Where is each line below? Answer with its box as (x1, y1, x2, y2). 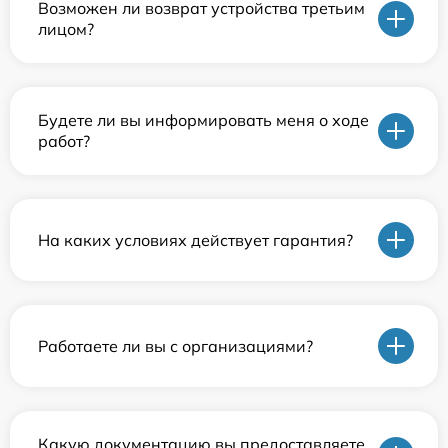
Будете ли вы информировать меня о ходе (38, 110, 369, 131)
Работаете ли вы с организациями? (38, 335, 313, 356)
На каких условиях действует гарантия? (38, 229, 353, 250)
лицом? (38, 19, 94, 40)
